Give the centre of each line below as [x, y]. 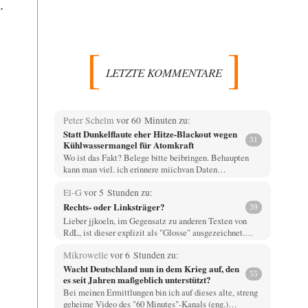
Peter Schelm [89, 121]
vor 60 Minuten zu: [153, 121]
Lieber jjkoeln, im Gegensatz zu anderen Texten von [155, 220]
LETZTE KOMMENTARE [164, 72]
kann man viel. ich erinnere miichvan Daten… [144, 169]
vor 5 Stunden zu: [118, 192]
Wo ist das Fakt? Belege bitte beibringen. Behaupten [156, 158]
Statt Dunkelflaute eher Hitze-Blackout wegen [150, 134]
